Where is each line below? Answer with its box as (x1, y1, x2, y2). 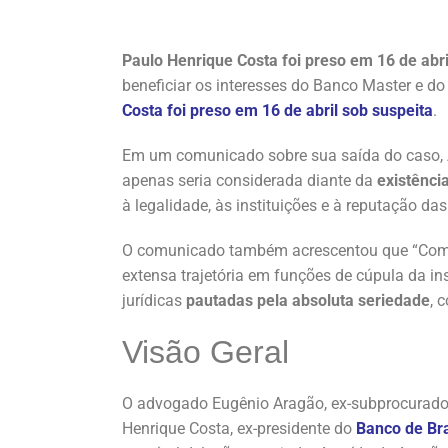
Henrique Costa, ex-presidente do (122, 418, 356, 438)
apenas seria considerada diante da (122, 170, 377, 190)
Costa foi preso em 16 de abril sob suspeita (122, 100, 433, 120)
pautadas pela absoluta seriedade (186, 290, 430, 310)
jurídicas (122, 290, 186, 310)
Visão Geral (122, 333, 289, 370)
